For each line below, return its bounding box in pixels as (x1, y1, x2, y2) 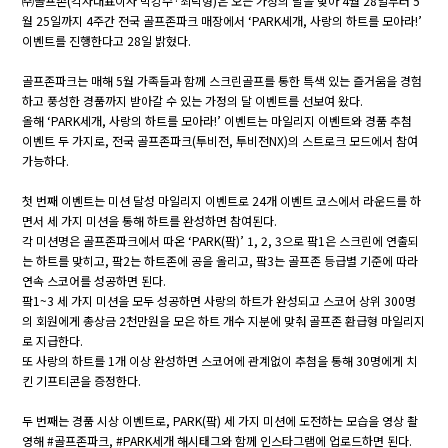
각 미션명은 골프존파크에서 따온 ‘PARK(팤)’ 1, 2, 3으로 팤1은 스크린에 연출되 (22, 231, 420, 249)
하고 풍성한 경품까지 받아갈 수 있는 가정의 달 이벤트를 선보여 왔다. (22, 91, 364, 109)
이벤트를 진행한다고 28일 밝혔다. (22, 31, 192, 49)
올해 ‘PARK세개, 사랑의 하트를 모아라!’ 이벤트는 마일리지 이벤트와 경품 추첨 (22, 111, 413, 129)
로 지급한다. (22, 331, 84, 349)
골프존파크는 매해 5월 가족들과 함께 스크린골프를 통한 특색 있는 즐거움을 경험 (22, 71, 423, 89)
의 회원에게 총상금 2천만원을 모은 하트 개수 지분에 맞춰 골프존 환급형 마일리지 (22, 311, 426, 329)
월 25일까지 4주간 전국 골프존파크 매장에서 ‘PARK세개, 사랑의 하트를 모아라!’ (22, 11, 423, 29)
